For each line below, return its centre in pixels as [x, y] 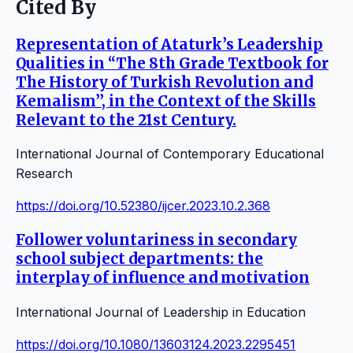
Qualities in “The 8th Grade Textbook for [172, 63]
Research [44, 174]
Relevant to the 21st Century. [126, 120]
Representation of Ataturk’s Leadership [169, 44]
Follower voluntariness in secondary [156, 240]
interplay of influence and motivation [163, 278]
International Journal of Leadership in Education [161, 312]
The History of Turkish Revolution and [164, 82]
